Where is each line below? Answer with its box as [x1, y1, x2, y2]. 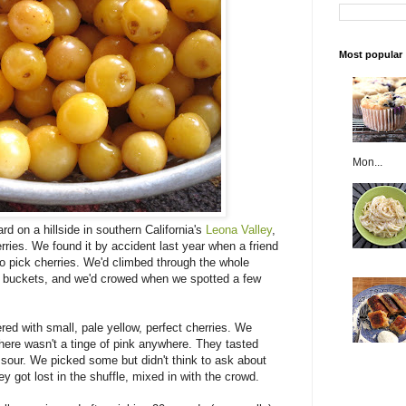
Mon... [353, 155, 382, 169]
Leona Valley [206, 222, 272, 237]
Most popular [339, 48, 402, 60]
